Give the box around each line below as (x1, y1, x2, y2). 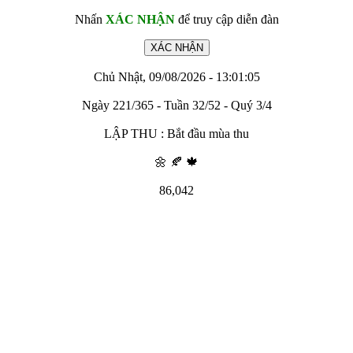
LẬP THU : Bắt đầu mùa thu (104, 127, 249, 140)
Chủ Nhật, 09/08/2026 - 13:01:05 (93, 70, 260, 84)
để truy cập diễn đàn (174, 13, 279, 26)
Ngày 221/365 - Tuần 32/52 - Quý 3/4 (81, 98, 272, 112)
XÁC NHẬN (105, 13, 175, 26)
